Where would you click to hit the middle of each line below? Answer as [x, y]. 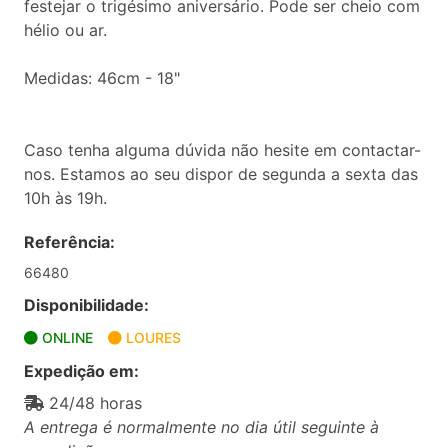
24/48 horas [93, 403]
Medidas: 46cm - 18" [102, 78]
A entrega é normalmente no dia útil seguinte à [201, 427]
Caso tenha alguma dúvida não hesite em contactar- [222, 150]
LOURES [151, 337]
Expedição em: [81, 371]
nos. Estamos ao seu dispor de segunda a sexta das [221, 174]
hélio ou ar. [65, 30]
